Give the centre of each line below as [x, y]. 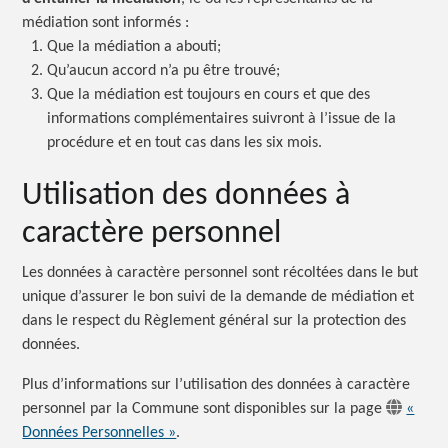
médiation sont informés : [106, 22]
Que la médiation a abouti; [134, 46]
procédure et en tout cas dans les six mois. [185, 142]
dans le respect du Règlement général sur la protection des [214, 320]
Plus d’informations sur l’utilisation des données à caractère [216, 384]
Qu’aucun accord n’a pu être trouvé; [164, 70]
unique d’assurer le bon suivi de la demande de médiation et [218, 296]
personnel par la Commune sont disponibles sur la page [204, 408]
